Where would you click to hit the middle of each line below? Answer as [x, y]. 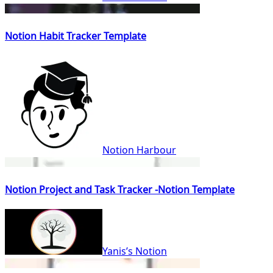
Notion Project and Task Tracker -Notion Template [120, 189]
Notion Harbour [139, 150]
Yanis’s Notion [135, 251]
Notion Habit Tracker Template [76, 36]
